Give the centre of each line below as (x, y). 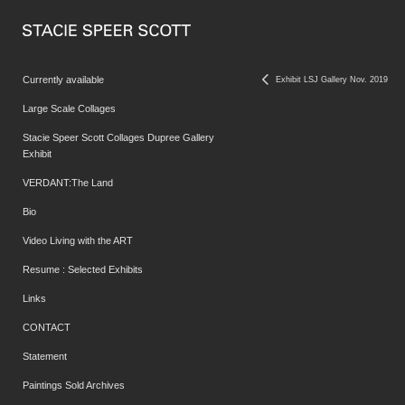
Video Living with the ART (78, 240)
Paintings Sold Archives (74, 385)
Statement (45, 356)
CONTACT (47, 327)
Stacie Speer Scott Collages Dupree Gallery (118, 137)
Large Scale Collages (69, 108)
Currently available (63, 80)
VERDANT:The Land (68, 183)
